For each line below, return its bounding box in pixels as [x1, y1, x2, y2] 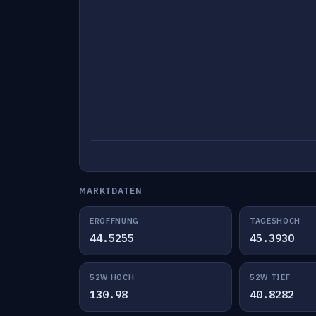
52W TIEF [249, 272, 291, 282]
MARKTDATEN [79, 186, 142, 196]
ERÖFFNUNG [90, 216, 139, 226]
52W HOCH [90, 272, 135, 282]
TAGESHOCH [249, 216, 300, 226]
